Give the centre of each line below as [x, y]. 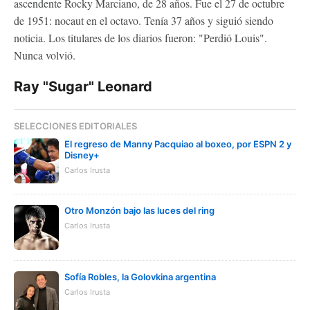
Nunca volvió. [45, 55]
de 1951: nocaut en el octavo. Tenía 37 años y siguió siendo [144, 20]
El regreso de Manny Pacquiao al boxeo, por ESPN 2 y [178, 144]
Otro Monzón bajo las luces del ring [139, 210]
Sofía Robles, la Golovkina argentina [140, 276]
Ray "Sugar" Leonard [83, 86]
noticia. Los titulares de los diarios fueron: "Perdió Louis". [140, 37]
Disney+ [82, 155]
